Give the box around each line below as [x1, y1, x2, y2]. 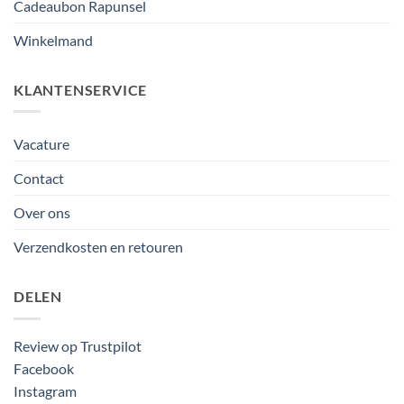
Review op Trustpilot [14, 336, 142, 354]
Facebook [14, 359, 74, 377]
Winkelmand [14, 31, 93, 49]
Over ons [14, 204, 70, 222]
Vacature [14, 135, 69, 153]
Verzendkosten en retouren [14, 238, 183, 256]
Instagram [14, 381, 77, 399]
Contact [14, 170, 64, 188]
